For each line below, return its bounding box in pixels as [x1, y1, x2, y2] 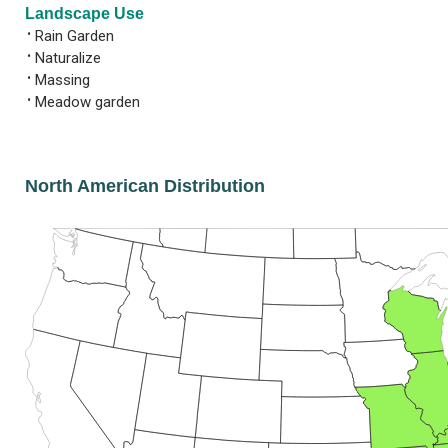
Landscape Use [25, 4, 144, 22]
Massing [35, 70, 90, 89]
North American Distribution [25, 175, 265, 196]
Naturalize [35, 48, 101, 67]
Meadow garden [35, 92, 140, 111]
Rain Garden [35, 26, 114, 45]
